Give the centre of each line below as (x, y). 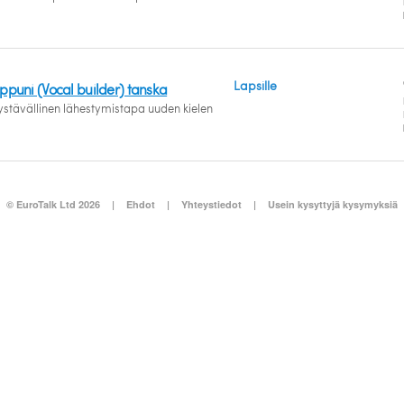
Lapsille (255, 85)
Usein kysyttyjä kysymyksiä (333, 204)
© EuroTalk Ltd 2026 (53, 204)
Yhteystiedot (211, 204)
